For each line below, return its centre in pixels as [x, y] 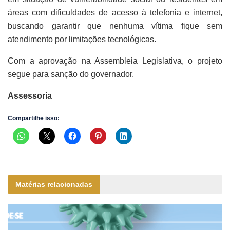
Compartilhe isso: [34, 118]
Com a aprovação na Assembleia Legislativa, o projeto [115, 61]
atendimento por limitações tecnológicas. [82, 39]
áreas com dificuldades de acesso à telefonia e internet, [115, 12]
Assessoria [30, 95]
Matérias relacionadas [54, 184]
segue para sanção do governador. [71, 74]
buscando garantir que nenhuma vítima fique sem [115, 26]
